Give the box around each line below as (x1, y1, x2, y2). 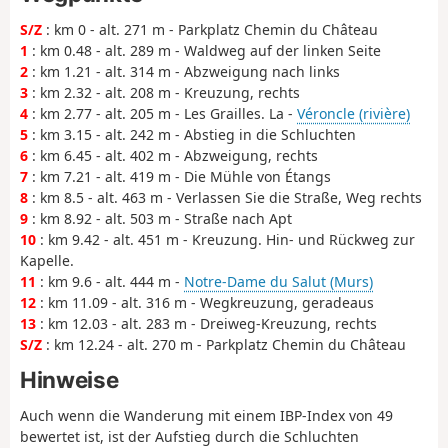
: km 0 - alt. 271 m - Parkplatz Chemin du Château (42, 19, 378, 39)
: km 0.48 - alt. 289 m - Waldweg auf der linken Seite (28, 40, 381, 60)
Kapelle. (20, 250, 74, 270)
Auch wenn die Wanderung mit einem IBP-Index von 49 (20, 405, 393, 425)
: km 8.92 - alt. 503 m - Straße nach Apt (28, 208, 292, 228)
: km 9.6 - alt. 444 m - (36, 271, 184, 291)
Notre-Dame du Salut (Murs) (184, 271, 373, 291)
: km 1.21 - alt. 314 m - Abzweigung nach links (28, 61, 340, 81)
